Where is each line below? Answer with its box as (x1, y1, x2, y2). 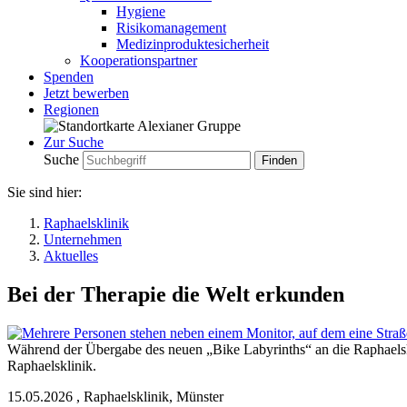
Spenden (44, 69, 94, 84)
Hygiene (116, 4, 165, 19)
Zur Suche (44, 134, 104, 150)
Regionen (44, 102, 99, 117)
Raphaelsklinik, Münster (84, 388, 223, 404)
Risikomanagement (116, 20, 226, 35)
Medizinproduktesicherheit (116, 36, 269, 52)
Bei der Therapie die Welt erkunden (7, 282, 344, 306)
